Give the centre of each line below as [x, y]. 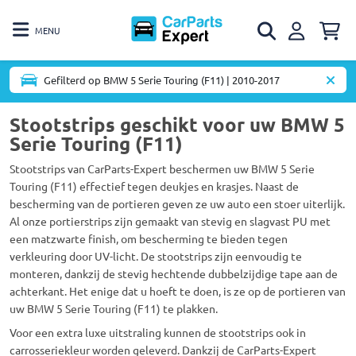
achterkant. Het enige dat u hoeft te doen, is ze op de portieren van [178, 291]
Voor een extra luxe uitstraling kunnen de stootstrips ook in [158, 332]
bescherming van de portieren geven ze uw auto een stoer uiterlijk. [177, 203]
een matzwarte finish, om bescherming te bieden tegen [149, 238]
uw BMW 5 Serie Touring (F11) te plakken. [114, 308]
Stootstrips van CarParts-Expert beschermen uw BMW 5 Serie [162, 168]
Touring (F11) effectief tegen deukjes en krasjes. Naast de [154, 186]
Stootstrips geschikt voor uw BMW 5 [177, 124]
